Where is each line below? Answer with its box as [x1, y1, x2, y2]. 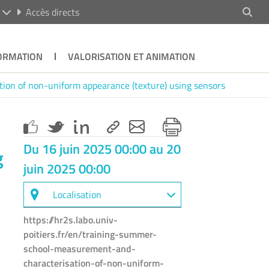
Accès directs [25, 5, 79, 19]
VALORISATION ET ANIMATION [67, 49, 195, 64]
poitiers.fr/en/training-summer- [23, 226, 157, 241]
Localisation [53, 187, 102, 202]
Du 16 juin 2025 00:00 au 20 [23, 138, 181, 159]
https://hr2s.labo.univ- [23, 212, 118, 227]
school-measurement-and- [23, 241, 136, 256]
